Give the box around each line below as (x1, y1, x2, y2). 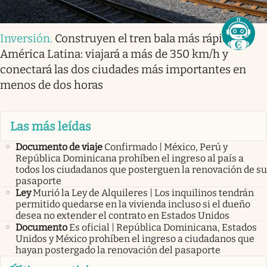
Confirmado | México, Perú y (104, 141, 228, 153)
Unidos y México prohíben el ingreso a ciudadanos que (15, 232, 254, 244)
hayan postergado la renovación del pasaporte (15, 244, 221, 256)
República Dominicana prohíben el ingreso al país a (15, 152, 244, 164)
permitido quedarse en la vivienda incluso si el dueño (15, 198, 250, 210)
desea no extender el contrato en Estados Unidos (15, 209, 229, 221)
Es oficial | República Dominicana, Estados (69, 221, 257, 233)
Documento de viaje (15, 141, 103, 153)
